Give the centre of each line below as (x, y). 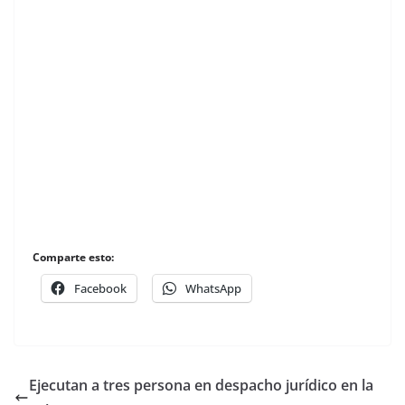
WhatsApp (213, 288)
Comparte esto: (73, 257)
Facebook (100, 288)
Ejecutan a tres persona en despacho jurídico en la (201, 385)
